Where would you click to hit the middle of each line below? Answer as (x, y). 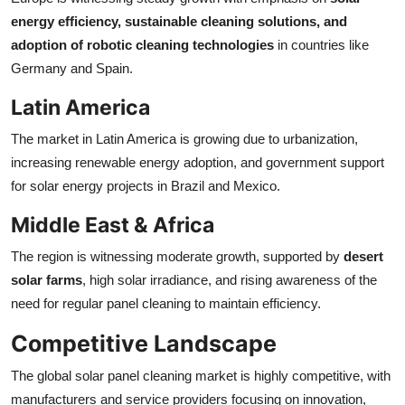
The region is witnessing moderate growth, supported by (177, 257)
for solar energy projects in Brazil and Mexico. (146, 186)
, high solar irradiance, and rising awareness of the (230, 280)
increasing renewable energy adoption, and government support (198, 163)
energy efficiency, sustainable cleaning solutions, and (179, 22)
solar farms (47, 280)
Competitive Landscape (144, 344)
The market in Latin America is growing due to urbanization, (184, 139)
